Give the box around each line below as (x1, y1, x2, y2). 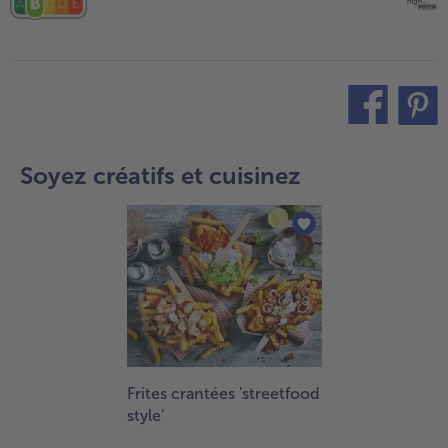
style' (127, 406, 164, 426)
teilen (320, 133, 350, 148)
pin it (374, 133, 400, 148)
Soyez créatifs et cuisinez (20, 160, 301, 190)
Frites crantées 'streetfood (127, 384, 320, 404)
